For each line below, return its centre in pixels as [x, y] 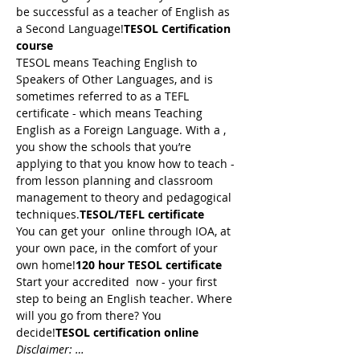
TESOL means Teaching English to [108, 62]
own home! [46, 265]
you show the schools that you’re [105, 147]
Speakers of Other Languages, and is [116, 79]
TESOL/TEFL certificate [142, 214]
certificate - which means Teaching [111, 113]
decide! [36, 332]
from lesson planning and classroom [116, 180]
